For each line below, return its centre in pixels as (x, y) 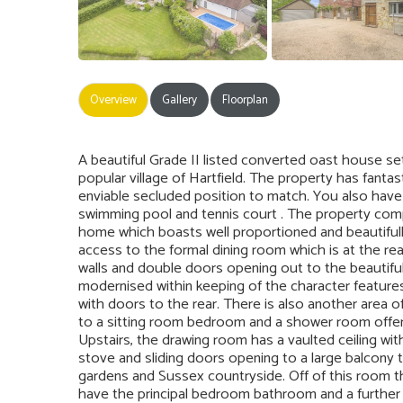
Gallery (179, 99)
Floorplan (245, 99)
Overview (113, 99)
